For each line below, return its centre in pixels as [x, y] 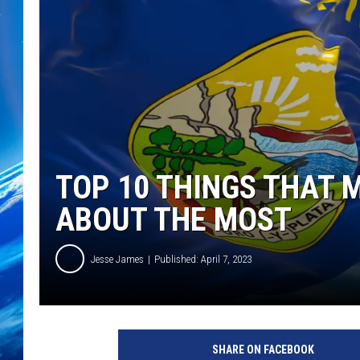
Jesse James [117, 259]
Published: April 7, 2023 [203, 259]
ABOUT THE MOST [174, 220]
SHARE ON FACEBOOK [263, 350]
